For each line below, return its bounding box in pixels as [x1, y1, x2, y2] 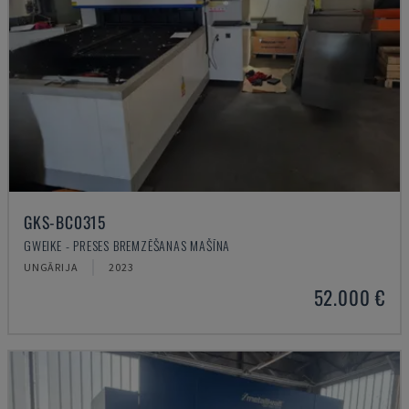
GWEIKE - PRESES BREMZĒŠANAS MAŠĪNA [24, 236, 231, 255]
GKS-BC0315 [24, 210, 106, 234]
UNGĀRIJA [24, 260, 79, 274]
